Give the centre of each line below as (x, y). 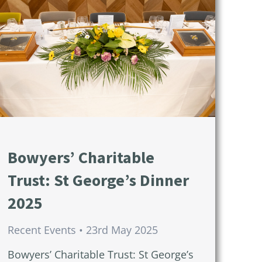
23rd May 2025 (122, 230)
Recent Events (42, 230)
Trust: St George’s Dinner (99, 180)
